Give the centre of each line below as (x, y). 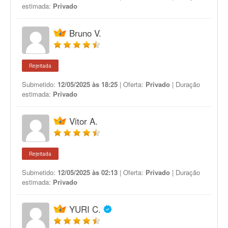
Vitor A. (83, 121)
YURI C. (85, 209)
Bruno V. (85, 33)
